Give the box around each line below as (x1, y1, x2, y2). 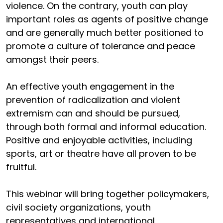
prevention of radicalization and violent (6, 94, 180, 106)
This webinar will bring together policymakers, (6, 188, 209, 200)
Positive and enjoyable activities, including (6, 134, 192, 146)
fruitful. (6, 161, 36, 173)
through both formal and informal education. (6, 120, 206, 133)
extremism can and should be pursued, (6, 107, 180, 119)
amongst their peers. (6, 53, 99, 66)
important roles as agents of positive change (6, 13, 208, 25)
